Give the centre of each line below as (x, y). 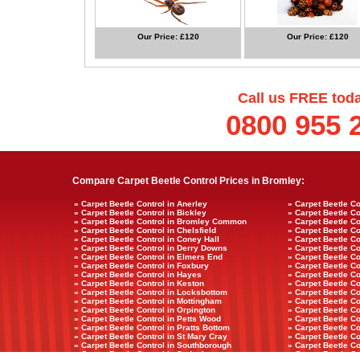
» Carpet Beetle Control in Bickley (140, 213)
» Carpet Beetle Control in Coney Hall (147, 239)
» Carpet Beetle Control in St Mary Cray (151, 336)
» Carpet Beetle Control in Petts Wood (147, 319)
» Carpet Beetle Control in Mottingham (148, 301)
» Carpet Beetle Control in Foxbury (141, 266)
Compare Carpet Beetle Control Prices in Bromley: (188, 181)
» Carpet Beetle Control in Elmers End (148, 257)
